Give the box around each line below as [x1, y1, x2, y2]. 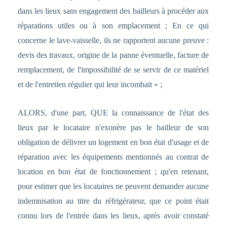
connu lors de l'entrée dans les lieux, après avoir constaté [17, 211, 209, 220]
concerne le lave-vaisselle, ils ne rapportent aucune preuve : [17, 36, 209, 45]
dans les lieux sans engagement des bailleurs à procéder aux [17, 7, 209, 16]
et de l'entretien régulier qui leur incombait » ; [17, 80, 162, 89]
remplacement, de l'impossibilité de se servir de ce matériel [17, 65, 209, 74]
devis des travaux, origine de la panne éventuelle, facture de [17, 51, 209, 60]
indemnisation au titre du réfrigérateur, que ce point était [17, 197, 209, 206]
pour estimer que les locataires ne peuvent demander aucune [17, 182, 209, 191]
